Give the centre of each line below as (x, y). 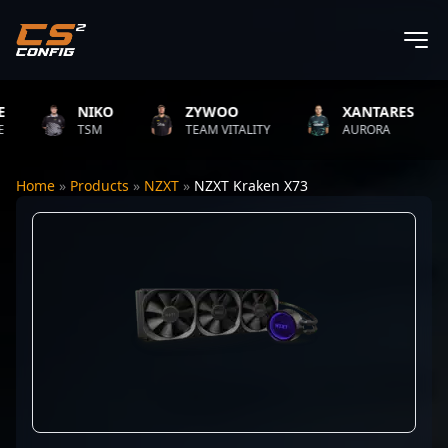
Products (99, 185)
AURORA (347, 129)
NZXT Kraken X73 (251, 185)
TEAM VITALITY (208, 129)
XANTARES (359, 111)
